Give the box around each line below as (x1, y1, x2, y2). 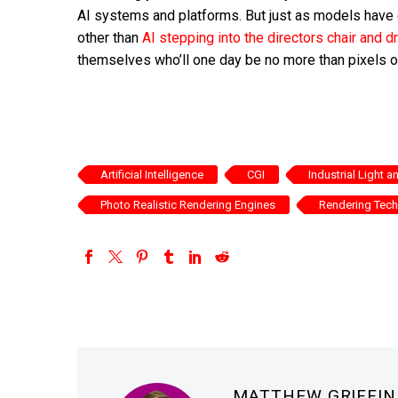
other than (77, 29, 142, 47)
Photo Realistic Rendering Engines (100, 197, 275, 211)
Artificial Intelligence (100, 167, 203, 181)
